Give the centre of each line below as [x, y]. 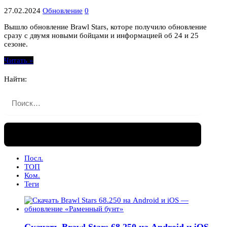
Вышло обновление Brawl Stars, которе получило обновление [105, 27]
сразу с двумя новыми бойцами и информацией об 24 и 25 [101, 35]
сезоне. [16, 44]
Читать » [19, 60]
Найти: [15, 79]
